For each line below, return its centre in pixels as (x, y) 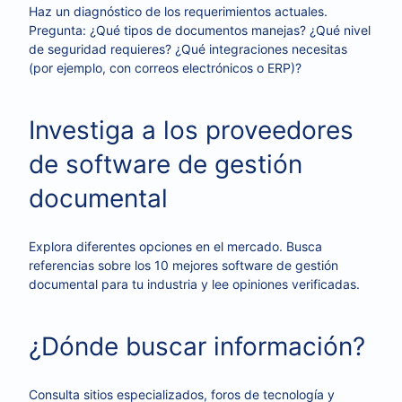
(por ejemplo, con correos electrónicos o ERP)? (165, 68)
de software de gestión (166, 164)
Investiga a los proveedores (191, 130)
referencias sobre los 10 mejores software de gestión (184, 265)
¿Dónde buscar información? (197, 346)
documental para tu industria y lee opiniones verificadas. (194, 284)
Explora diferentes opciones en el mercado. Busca (175, 246)
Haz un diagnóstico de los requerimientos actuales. (178, 11)
